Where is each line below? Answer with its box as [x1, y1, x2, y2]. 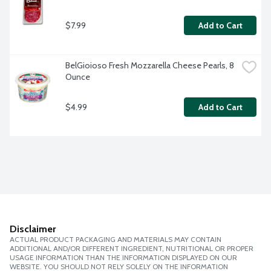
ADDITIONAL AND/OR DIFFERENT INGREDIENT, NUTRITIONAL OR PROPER [10, 244, 253, 253]
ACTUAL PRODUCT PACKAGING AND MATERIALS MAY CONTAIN [10, 235, 221, 244]
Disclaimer [10, 223, 56, 235]
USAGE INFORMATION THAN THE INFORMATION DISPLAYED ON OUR [10, 253, 237, 263]
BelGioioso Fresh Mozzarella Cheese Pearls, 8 [65, 60, 234, 71]
